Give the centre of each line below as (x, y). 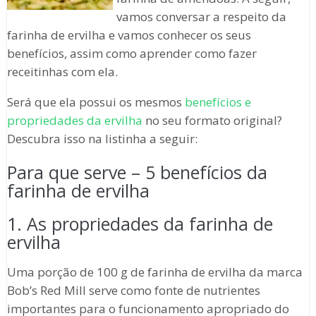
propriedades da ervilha (74, 121)
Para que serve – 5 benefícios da (137, 172)
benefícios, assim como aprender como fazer (132, 54)
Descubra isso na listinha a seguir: (102, 139)
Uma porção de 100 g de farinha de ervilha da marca (154, 272)
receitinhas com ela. (62, 72)
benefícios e (218, 102)
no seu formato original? (212, 121)
